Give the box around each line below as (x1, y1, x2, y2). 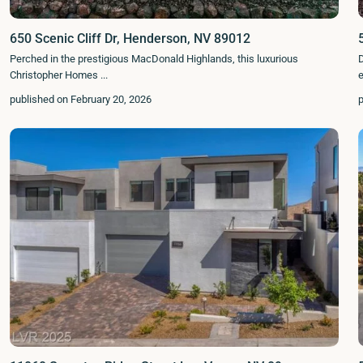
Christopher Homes (10, 68, 100, 81)
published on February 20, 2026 (10, 92, 152, 105)
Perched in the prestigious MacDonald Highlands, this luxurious (10, 52, 298, 65)
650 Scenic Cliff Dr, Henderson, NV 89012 (10, 30, 250, 46)
